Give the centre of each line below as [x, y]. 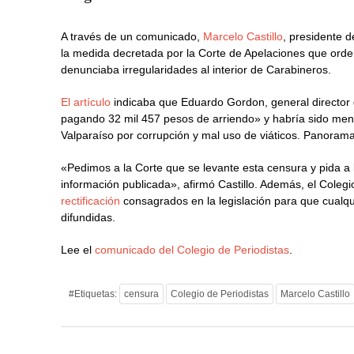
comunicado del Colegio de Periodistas [192, 250]
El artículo [86, 102]
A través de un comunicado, [132, 36]
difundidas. [88, 217]
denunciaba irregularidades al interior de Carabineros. [196, 70]
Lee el [78, 250]
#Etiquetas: [94, 294]
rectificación [91, 201]
